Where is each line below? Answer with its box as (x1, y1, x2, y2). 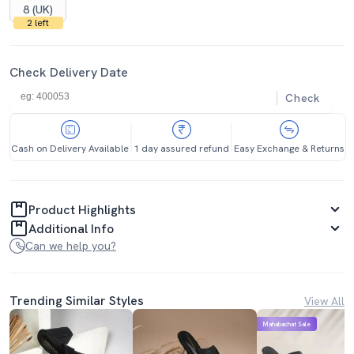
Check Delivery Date (9, 64, 128, 81)
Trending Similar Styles (9, 292, 144, 309)
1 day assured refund (134, 142, 229, 155)
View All (304, 293, 345, 308)
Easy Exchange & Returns (234, 142, 345, 155)
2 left (27, 17, 49, 29)
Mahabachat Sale (262, 319, 311, 328)
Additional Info (28, 220, 114, 237)
